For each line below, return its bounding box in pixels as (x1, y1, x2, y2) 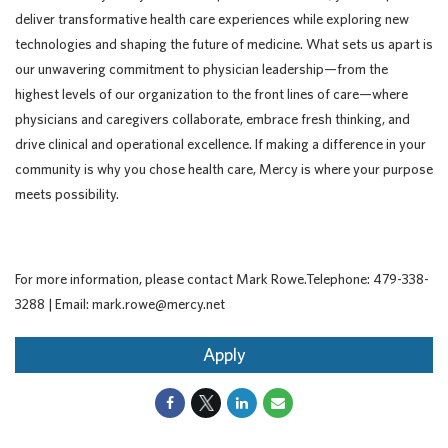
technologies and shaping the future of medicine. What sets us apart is (15, 36, 433, 52)
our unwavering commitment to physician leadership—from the (15, 61, 388, 77)
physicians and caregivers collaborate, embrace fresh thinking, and (15, 111, 410, 127)
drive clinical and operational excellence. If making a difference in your (15, 136, 426, 152)
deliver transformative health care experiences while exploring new (15, 11, 409, 27)
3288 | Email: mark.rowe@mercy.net (15, 296, 225, 312)
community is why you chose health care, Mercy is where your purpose (15, 161, 433, 177)
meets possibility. (15, 186, 119, 202)
